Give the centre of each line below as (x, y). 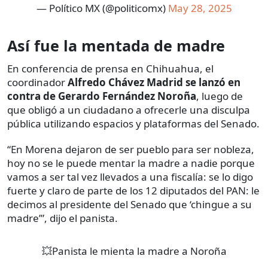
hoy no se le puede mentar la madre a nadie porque (131, 163)
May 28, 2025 (200, 8)
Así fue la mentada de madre (116, 46)
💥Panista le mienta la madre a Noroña (134, 251)
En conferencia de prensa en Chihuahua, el (110, 69)
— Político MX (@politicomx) (102, 8)
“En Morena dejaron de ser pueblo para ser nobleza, (131, 150)
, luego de (220, 96)
